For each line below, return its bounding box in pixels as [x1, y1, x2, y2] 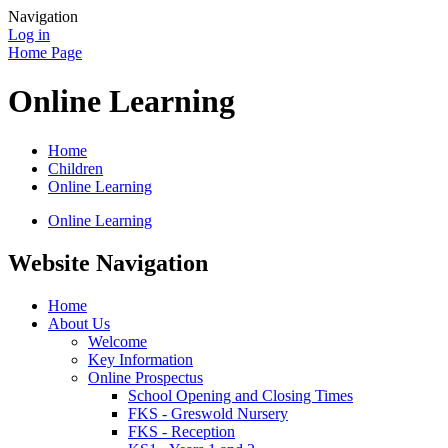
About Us [48, 314, 110, 332]
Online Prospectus [88, 368, 203, 386]
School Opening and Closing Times [128, 386, 353, 404]
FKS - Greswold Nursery [128, 404, 288, 422]
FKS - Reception [128, 422, 235, 440]
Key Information [88, 350, 193, 368]
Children [48, 159, 103, 177]
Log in [8, 26, 50, 43]
